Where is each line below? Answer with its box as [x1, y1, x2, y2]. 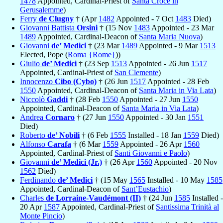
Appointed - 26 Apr [118, 139, 184, 148]
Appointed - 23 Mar [150, 23, 214, 32]
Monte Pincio [20, 211, 62, 220]
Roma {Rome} [68, 50, 115, 59]
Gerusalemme [20, 5, 63, 14]
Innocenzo [20, 77, 55, 86]
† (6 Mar [71, 139, 103, 148]
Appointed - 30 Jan [124, 112, 188, 121]
